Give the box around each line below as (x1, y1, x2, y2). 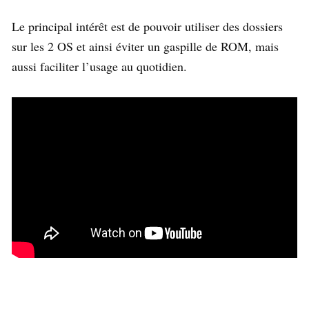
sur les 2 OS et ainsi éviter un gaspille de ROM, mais (12, 37, 279, 54)
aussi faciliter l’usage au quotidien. (12, 57, 187, 74)
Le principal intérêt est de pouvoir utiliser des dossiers (12, 17, 283, 34)
